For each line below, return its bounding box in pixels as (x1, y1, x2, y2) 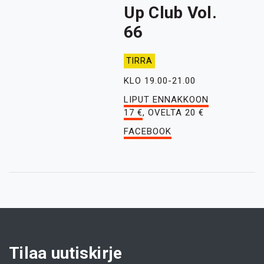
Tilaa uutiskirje (9, 243, 123, 263)
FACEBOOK (123, 126, 171, 137)
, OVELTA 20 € (142, 107, 204, 118)
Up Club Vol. (123, 3, 217, 22)
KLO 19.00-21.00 (123, 75, 196, 86)
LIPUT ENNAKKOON (123, 94, 209, 105)
